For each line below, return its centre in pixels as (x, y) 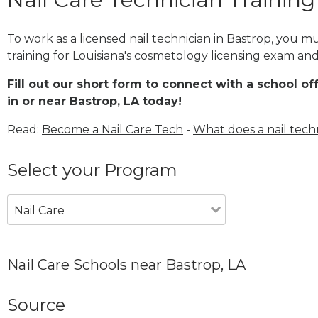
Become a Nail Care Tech (113, 129)
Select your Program (92, 170)
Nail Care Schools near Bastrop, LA (126, 264)
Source (36, 305)
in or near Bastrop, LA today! (94, 101)
